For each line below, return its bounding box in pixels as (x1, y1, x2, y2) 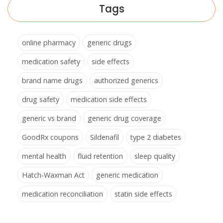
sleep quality (134, 151, 175, 161)
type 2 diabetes (130, 132, 181, 142)
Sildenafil (90, 132, 119, 142)
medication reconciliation (22, 189, 103, 199)
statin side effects (114, 189, 172, 199)
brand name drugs (22, 75, 83, 85)
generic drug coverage (88, 113, 161, 123)
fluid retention (78, 151, 123, 161)
